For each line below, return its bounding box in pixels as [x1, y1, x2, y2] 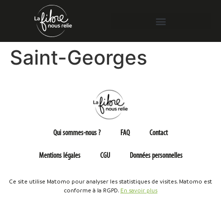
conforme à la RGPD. [64, 186, 120, 194]
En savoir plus [120, 186, 157, 194]
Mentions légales [38, 152, 80, 160]
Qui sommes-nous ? [53, 129, 101, 137]
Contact [149, 129, 168, 137]
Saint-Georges [10, 45, 147, 70]
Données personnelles [129, 152, 183, 160]
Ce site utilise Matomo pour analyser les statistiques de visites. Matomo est [9, 178, 212, 185]
